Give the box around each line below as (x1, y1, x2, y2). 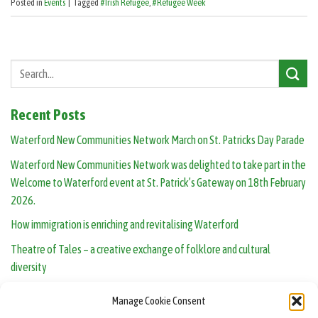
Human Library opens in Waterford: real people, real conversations (11, 285, 281, 298)
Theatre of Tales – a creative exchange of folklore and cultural (11, 242, 270, 256)
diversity (11, 260, 47, 273)
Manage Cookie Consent (112, 295, 206, 307)
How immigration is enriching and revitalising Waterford (11, 218, 238, 231)
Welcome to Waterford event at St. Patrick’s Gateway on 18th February (11, 175, 306, 189)
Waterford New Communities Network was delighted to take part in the (11, 158, 306, 171)
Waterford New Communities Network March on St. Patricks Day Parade (11, 133, 305, 147)
